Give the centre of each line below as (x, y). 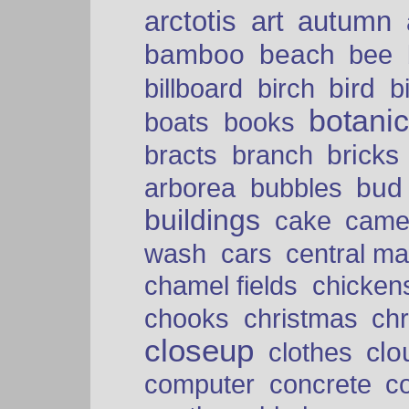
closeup (199, 351)
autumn (345, 21)
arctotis (190, 21)
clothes (310, 353)
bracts (181, 156)
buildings (202, 220)
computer (199, 385)
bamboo (194, 55)
